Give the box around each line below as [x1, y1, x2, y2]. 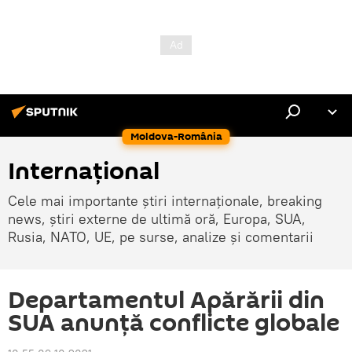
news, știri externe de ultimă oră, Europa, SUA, [8, 210, 306, 228]
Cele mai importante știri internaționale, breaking [8, 192, 322, 210]
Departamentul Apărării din [8, 284, 324, 317]
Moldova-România [130, 129, 222, 144]
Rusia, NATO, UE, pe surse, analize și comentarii [8, 228, 313, 246]
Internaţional [8, 155, 159, 189]
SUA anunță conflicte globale [8, 306, 339, 340]
